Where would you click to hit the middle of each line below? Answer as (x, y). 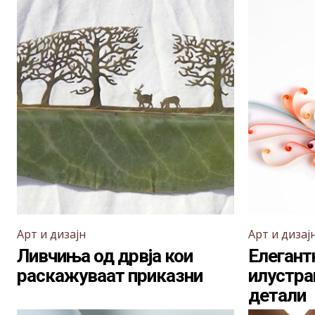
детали (277, 295)
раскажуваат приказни (110, 276)
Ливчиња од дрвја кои (105, 256)
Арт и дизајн (51, 234)
